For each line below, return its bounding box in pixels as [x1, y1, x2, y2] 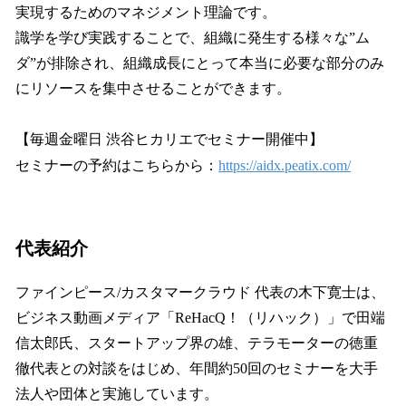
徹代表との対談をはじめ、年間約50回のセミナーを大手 [15, 360, 378, 376]
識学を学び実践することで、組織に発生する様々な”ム [15, 29, 370, 45]
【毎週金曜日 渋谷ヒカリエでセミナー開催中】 [15, 131, 324, 148]
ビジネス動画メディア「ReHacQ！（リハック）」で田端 [15, 309, 385, 325]
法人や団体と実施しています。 [15, 385, 218, 401]
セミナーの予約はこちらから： [15, 158, 218, 174]
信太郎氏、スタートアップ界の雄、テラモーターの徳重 [15, 334, 378, 351]
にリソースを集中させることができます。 [15, 80, 291, 96]
